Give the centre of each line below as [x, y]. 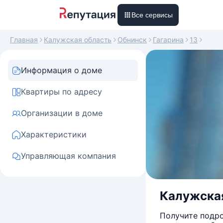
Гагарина [168, 40]
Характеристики [54, 134]
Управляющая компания [68, 156]
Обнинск [132, 40]
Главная [24, 40]
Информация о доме [61, 70]
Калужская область [78, 40]
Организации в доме [62, 113]
